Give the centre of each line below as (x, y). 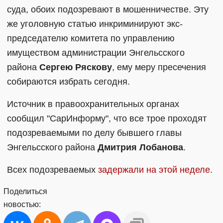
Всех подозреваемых (53, 169)
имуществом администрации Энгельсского (96, 53)
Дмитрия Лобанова (140, 147)
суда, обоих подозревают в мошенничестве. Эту (108, 9)
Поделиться (25, 191)
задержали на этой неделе (154, 169)
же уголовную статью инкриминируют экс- (95, 24)
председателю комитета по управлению (91, 38)
